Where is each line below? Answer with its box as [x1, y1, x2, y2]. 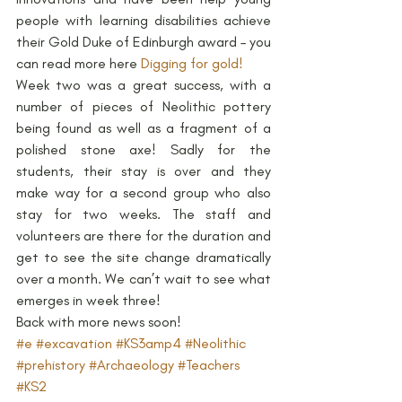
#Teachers [178, 356, 240, 373]
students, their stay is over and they [16, 162, 271, 179]
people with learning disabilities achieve [16, 12, 271, 29]
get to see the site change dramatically [16, 249, 271, 266]
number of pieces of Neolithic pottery [16, 98, 271, 115]
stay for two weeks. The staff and [16, 205, 271, 223]
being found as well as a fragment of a [16, 119, 271, 136]
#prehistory [16, 356, 85, 373]
